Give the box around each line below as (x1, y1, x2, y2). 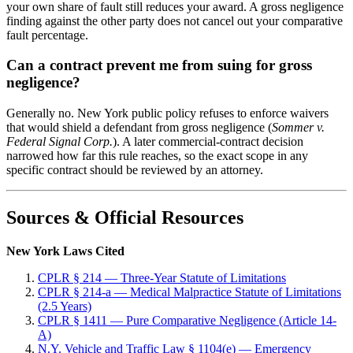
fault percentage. (6, 28, 88, 42)
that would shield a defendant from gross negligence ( (6, 120, 272, 134)
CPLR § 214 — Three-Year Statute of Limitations (38, 270, 286, 284)
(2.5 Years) (38, 299, 91, 313)
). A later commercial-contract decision (113, 134, 303, 148)
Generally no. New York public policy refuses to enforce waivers (6, 106, 329, 120)
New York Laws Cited (6, 243, 124, 258)
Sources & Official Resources (6, 206, 243, 228)
